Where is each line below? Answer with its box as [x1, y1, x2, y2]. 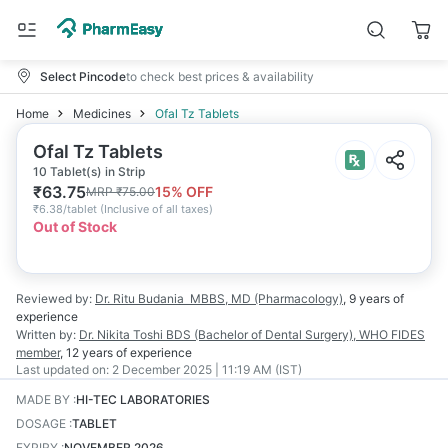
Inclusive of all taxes [104, 202, 209, 216]
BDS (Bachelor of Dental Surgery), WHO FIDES [166, 327, 425, 342]
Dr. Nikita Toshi [79, 327, 163, 342]
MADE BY [16, 392, 70, 407]
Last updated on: [16, 362, 109, 377]
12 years [66, 345, 113, 360]
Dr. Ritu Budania [95, 291, 184, 306]
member [16, 345, 60, 360]
